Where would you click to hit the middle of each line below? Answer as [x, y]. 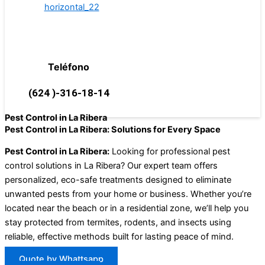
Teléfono [69, 67]
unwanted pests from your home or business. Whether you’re [128, 194]
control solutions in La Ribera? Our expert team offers [111, 165]
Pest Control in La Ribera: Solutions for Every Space [113, 130]
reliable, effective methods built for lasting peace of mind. [119, 236]
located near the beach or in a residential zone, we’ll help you [127, 208]
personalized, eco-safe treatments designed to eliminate [118, 180]
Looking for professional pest [170, 151]
